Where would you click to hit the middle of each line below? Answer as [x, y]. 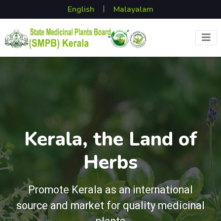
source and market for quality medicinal [110, 206]
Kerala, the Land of [110, 139]
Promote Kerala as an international [110, 190]
